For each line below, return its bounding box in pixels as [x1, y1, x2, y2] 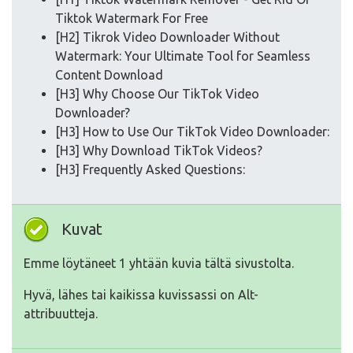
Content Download [55, 68, 163, 83]
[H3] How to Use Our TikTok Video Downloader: [55, 124, 329, 139]
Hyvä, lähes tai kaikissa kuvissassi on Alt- [24, 288, 258, 303]
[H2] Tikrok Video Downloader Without [55, 30, 280, 45]
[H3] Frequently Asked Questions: [55, 162, 245, 177]
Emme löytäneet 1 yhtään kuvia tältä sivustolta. [24, 256, 294, 271]
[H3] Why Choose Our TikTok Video [55, 87, 259, 102]
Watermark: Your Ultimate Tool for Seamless [55, 49, 310, 64]
